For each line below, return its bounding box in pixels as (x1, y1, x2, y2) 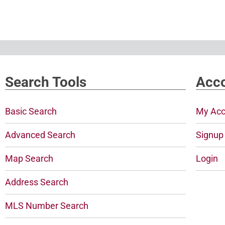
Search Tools (5, 73, 86, 90)
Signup (195, 129, 223, 140)
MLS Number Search (5, 200, 88, 211)
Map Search (5, 153, 53, 164)
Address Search (5, 176, 68, 187)
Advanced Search (5, 129, 75, 140)
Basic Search (5, 105, 57, 117)
